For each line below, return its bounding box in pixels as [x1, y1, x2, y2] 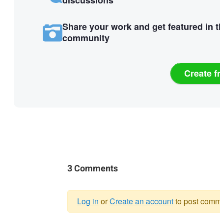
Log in [77, 195, 99, 207]
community [62, 31, 110, 44]
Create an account [109, 195, 173, 207]
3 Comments [67, 162, 118, 175]
